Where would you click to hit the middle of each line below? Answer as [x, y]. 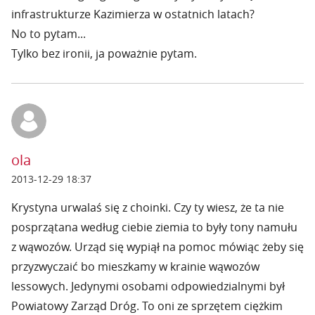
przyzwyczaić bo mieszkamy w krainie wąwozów [135, 266]
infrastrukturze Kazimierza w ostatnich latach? [133, 14]
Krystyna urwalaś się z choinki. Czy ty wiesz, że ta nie [148, 207]
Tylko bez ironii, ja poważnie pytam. [104, 53]
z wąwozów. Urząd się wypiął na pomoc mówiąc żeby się [157, 247]
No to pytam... [49, 34]
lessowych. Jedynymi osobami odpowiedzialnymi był [148, 286]
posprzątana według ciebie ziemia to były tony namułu [154, 227]
